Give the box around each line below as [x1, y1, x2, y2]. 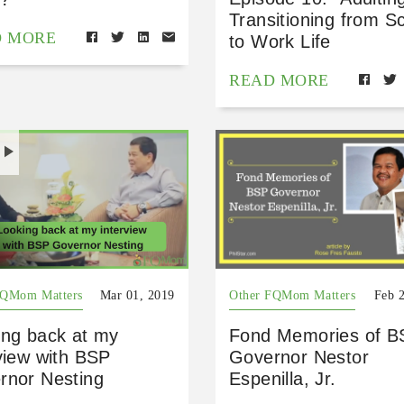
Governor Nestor [228, 346, 369, 367]
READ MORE [228, 71, 329, 90]
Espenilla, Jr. [228, 368, 336, 389]
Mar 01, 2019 [99, 288, 175, 302]
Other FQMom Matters [228, 288, 356, 302]
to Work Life [228, 32, 331, 52]
